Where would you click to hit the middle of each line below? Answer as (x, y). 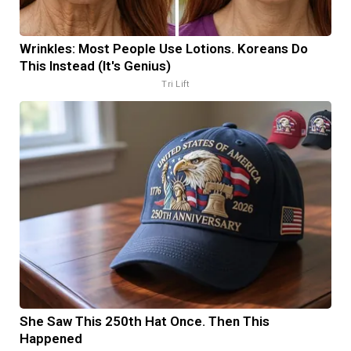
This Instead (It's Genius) (95, 65)
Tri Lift (175, 84)
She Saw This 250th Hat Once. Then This (145, 321)
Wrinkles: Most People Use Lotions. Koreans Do (164, 48)
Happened (51, 338)
